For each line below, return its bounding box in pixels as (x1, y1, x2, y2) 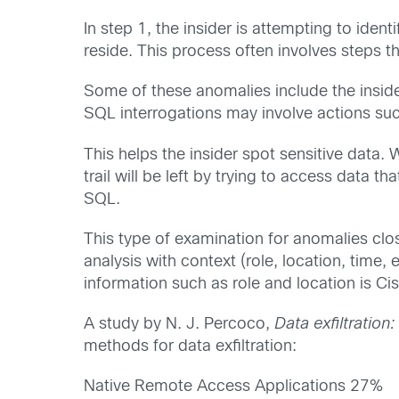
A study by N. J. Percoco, (84, 317, 275, 332)
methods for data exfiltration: (84, 339, 297, 354)
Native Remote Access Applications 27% (84, 379, 384, 395)
